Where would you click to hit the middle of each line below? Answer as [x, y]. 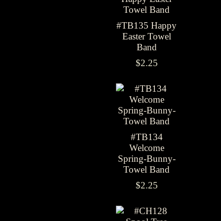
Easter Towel [147, 36]
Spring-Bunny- [147, 159]
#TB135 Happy [147, 25]
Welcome [147, 148]
